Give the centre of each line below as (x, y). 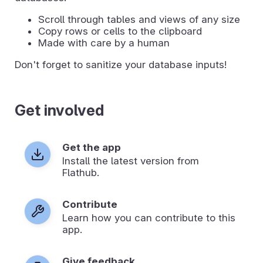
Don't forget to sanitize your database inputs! (121, 64)
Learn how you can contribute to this (149, 218)
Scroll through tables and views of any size (139, 19)
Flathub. (81, 172)
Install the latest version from (131, 161)
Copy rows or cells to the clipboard (120, 31)
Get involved (59, 110)
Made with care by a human (104, 43)
